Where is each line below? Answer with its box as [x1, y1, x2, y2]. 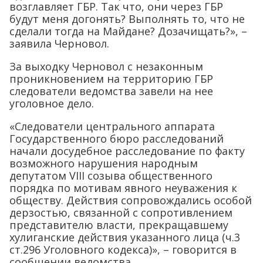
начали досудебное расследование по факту [9, 143, 245, 158]
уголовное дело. [9, 96, 94, 110]
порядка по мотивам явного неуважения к [9, 180, 237, 195]
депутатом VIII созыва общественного [9, 168, 213, 183]
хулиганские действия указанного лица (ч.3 [9, 230, 240, 244]
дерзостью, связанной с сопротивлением [9, 205, 232, 220]
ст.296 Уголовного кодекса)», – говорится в [9, 242, 237, 257]
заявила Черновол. [9, 36, 109, 50]
